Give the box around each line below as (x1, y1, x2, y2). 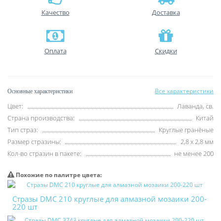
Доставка (151, 8, 180, 17)
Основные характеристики (7, 88, 73, 95)
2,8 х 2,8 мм (181, 137, 214, 146)
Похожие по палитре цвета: (14, 171, 102, 179)
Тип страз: (7, 125, 38, 134)
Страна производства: (7, 113, 74, 122)
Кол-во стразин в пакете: (7, 149, 81, 158)
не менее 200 (174, 149, 214, 158)
